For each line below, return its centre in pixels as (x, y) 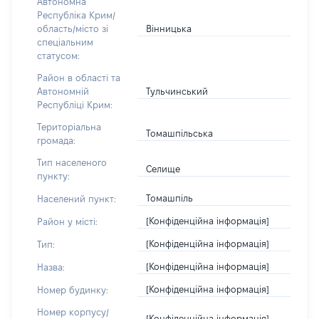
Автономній (63, 91)
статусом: (58, 56)
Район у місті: (67, 221)
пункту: (53, 176)
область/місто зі (73, 28)
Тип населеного (72, 162)
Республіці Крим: (75, 105)
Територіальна (69, 127)
